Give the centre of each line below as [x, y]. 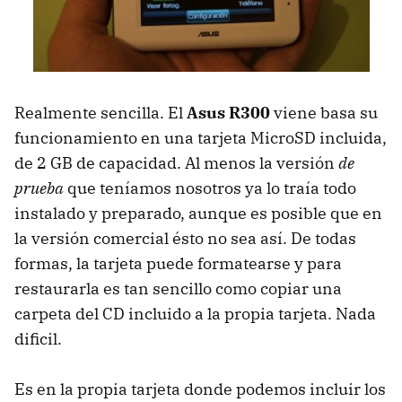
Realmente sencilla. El [100, 112]
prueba [39, 188]
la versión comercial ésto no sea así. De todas [185, 238]
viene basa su [324, 112]
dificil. [38, 338]
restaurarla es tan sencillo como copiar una [178, 288]
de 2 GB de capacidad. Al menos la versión [176, 162]
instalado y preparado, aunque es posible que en [198, 213]
